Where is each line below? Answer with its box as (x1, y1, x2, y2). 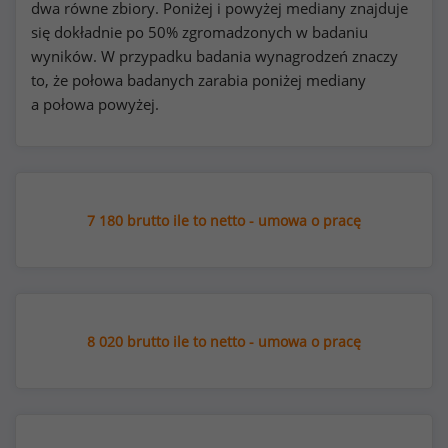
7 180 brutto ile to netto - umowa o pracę (87, 211, 361, 230)
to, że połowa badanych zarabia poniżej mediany (31, 70, 366, 90)
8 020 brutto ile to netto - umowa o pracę (87, 332, 361, 351)
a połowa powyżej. (31, 94, 159, 114)
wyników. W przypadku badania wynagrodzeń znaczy (31, 46, 398, 66)
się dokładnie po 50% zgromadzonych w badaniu (31, 22, 368, 42)
